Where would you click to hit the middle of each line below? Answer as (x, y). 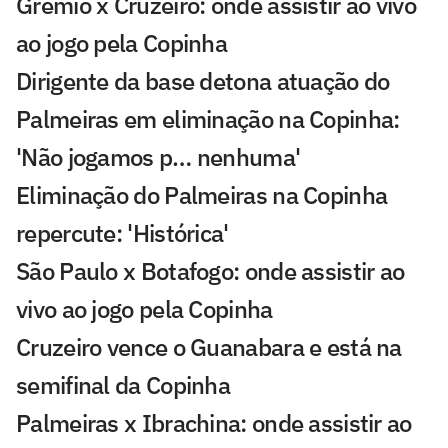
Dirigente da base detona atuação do (203, 81)
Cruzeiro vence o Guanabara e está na (209, 347)
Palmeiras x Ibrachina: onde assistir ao (214, 423)
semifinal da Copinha (123, 385)
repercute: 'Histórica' (122, 233)
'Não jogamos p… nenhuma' (158, 157)
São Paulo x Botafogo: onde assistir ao (210, 271)
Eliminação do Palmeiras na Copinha (202, 195)
